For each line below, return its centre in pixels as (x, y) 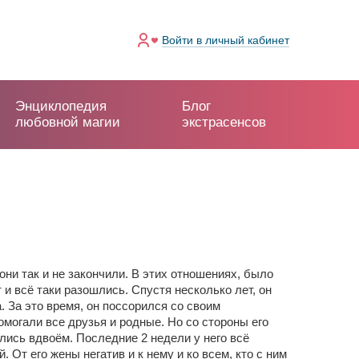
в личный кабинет (243, 40)
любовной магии (68, 122)
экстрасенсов (224, 122)
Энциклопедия (61, 106)
